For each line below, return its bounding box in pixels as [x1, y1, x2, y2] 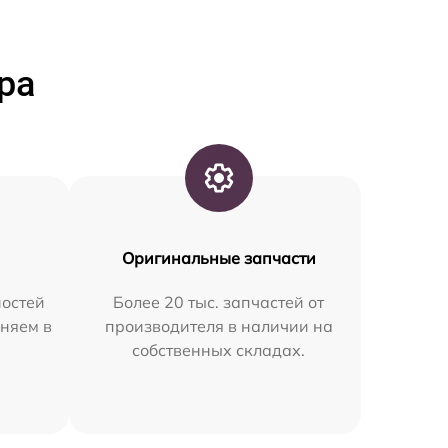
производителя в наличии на [104, 315, 333, 336]
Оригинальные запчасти [121, 247, 316, 268]
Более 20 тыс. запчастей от [113, 291, 325, 312]
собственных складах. [132, 339, 306, 360]
